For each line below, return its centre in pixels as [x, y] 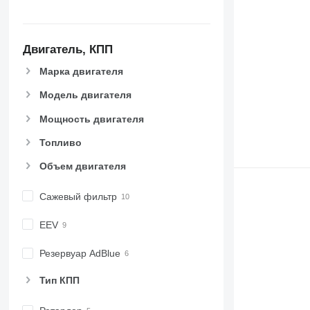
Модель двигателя [85, 95]
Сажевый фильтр [78, 196]
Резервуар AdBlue [80, 254]
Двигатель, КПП [67, 50]
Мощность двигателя [91, 119]
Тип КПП [59, 281]
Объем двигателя [82, 166]
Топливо [60, 142]
